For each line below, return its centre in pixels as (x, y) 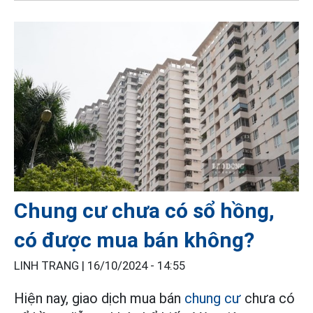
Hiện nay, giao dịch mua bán (99, 299)
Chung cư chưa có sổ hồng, (144, 211)
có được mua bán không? (134, 240)
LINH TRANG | (51, 266)
